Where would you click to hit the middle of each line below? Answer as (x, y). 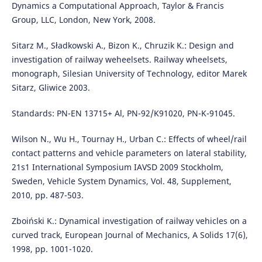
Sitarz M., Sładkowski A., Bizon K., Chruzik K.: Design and (123, 45)
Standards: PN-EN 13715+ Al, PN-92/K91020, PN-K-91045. (123, 113)
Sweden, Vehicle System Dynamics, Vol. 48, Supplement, (121, 181)
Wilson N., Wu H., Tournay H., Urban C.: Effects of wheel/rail (129, 139)
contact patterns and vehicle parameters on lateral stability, (129, 153)
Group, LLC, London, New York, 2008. (83, 19)
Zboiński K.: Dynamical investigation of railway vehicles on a (129, 220)
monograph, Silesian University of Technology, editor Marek (129, 73)
